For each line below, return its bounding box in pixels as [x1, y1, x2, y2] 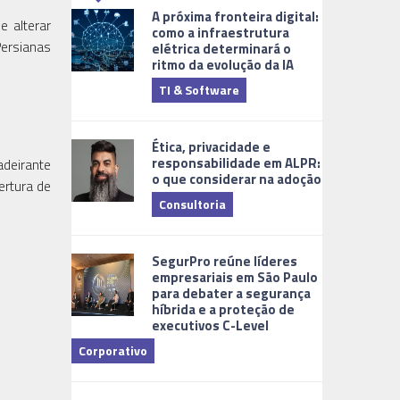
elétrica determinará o [152, 37, 292, 59]
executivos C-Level [152, 314, 270, 336]
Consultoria [159, 194, 227, 213]
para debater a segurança [152, 282, 312, 304]
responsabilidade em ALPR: [152, 152, 321, 173]
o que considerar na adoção [152, 168, 322, 189]
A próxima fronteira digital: [152, 5, 320, 27]
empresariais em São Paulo [152, 266, 319, 287]
